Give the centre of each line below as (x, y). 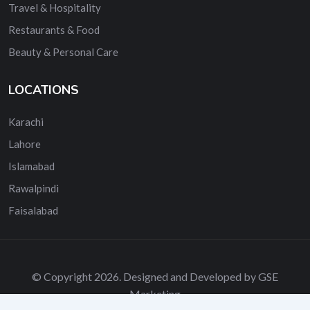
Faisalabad (33, 210)
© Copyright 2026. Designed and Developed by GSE (155, 276)
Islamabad (31, 166)
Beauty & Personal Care (63, 52)
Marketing (155, 293)
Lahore (25, 144)
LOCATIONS (44, 90)
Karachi (26, 121)
